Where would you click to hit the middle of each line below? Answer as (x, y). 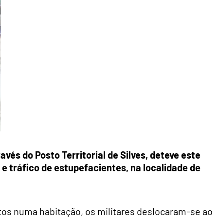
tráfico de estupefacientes (68, 168)
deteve (164, 155)
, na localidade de (163, 168)
